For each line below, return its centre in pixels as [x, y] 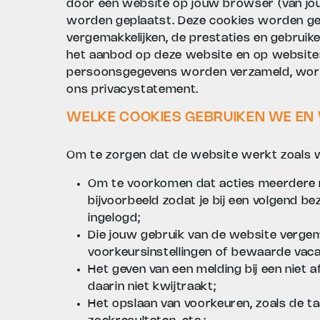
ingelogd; [114, 218]
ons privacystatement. [132, 90]
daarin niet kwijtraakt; [152, 287]
